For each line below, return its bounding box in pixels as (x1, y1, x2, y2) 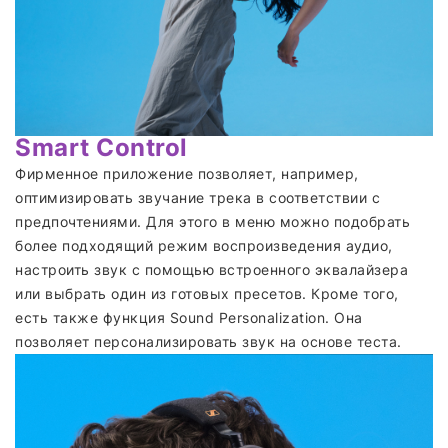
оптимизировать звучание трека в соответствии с (15, 188, 380, 206)
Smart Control (15, 132, 188, 162)
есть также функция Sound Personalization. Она (15, 308, 363, 326)
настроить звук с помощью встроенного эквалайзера (15, 260, 408, 278)
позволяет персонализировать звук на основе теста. (15, 332, 402, 350)
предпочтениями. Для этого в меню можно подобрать (15, 212, 410, 230)
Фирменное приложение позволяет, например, (15, 164, 359, 182)
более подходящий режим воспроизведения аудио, (15, 236, 393, 254)
